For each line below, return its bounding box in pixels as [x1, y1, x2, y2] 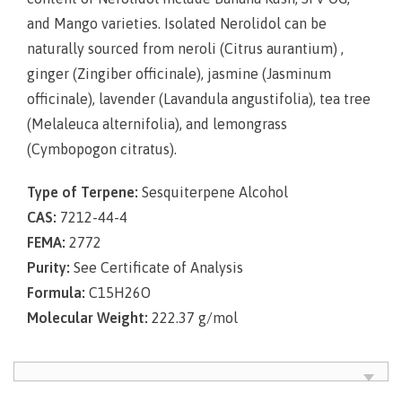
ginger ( [27, 65, 77, 82]
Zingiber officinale [77, 65, 197, 82]
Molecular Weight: [27, 309, 148, 326]
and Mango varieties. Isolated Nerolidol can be [27, 14, 327, 31]
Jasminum [267, 65, 331, 82]
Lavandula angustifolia [163, 90, 309, 107]
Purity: [27, 258, 70, 275]
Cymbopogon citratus [31, 140, 170, 157]
